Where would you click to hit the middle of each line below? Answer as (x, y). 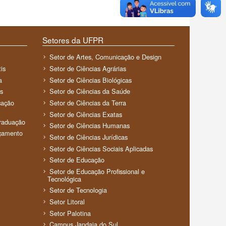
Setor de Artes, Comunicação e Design (105, 57)
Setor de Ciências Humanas (89, 126)
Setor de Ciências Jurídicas (88, 137)
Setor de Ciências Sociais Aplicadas (101, 148)
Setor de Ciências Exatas (86, 114)
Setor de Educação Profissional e (97, 171)
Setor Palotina (70, 213)
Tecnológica (64, 179)
